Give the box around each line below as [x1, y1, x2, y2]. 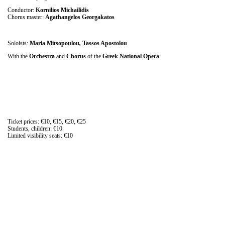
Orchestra [29, 52, 55, 60]
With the [8, 52, 29, 60]
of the [86, 52, 101, 60]
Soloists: [8, 39, 30, 47]
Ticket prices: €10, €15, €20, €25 [8, 118, 86, 125]
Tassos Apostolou [82, 39, 127, 47]
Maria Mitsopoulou [30, 39, 79, 47]
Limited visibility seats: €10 [8, 132, 73, 139]
